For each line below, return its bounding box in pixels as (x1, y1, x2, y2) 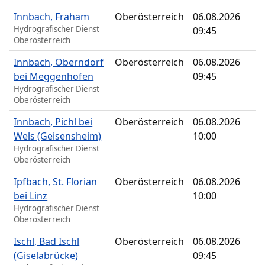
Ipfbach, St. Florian (14, 175, 98, 189)
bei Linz (14, 189, 48, 203)
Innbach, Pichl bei (14, 115, 93, 129)
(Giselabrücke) (14, 249, 79, 263)
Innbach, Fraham (14, 10, 90, 24)
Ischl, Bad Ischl (14, 235, 80, 248)
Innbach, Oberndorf (14, 56, 104, 69)
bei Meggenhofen (14, 70, 94, 83)
